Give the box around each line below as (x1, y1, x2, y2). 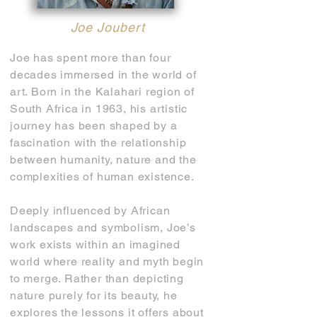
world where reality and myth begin (10, 255, 204, 268)
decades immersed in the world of (10, 68, 197, 81)
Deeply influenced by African (10, 204, 171, 217)
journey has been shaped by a (10, 119, 178, 132)
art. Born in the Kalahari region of (10, 85, 195, 98)
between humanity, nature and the (10, 153, 197, 166)
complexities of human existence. (10, 170, 195, 183)
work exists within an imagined (10, 238, 181, 251)
